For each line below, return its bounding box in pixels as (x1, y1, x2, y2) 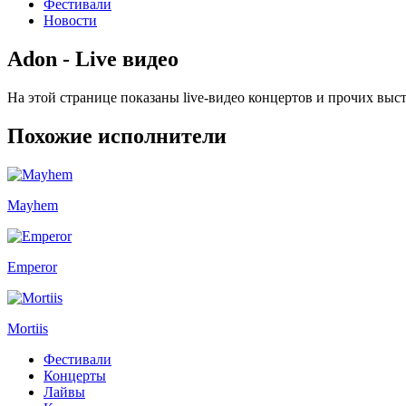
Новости (43, 12, 97, 28)
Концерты (43, 367, 106, 383)
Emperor (7, 258, 57, 275)
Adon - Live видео (7, 46, 179, 71)
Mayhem (7, 197, 58, 213)
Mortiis (7, 320, 48, 336)
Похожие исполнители (7, 123, 227, 148)
